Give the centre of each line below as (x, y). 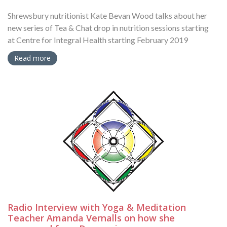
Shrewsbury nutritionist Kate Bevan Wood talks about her (107, 16)
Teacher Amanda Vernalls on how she (91, 218)
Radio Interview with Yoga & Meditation (97, 207)
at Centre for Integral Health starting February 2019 (98, 40)
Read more (32, 58)
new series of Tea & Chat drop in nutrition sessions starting (108, 28)
